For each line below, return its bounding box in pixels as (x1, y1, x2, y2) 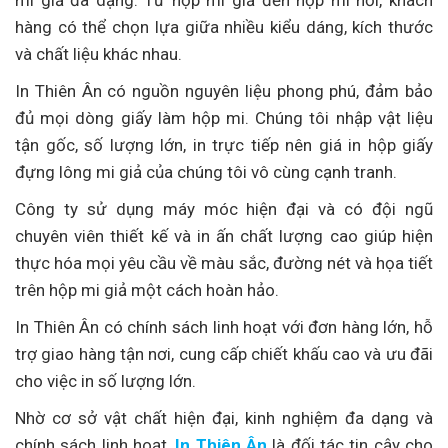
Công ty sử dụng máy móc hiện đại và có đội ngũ (15, 198, 433, 219)
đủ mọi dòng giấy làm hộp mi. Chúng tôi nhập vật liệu (15, 107, 433, 128)
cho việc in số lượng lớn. (15, 370, 196, 391)
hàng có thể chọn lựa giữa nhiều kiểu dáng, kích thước (15, 16, 433, 37)
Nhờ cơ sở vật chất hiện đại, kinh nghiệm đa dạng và (15, 407, 433, 428)
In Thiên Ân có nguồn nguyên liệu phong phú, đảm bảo (15, 80, 433, 101)
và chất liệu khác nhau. (15, 43, 182, 64)
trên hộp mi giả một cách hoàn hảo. (15, 279, 279, 300)
